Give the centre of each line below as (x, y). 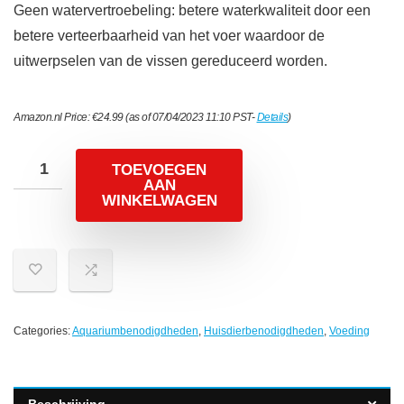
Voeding (349, 331)
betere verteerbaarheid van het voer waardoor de (169, 36)
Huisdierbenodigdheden (264, 331)
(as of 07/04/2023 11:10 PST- (190, 118)
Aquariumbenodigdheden (135, 331)
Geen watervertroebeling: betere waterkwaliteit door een (192, 11)
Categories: (43, 331)
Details (272, 118)
